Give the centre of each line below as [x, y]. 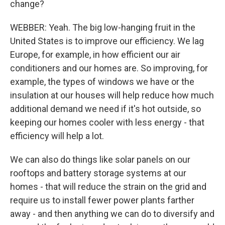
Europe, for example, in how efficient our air [95, 54]
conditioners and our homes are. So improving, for [109, 68]
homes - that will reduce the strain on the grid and [108, 187]
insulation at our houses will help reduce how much [112, 95]
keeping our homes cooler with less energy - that [107, 122]
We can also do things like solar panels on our [100, 159]
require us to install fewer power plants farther [102, 200]
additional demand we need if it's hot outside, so [105, 109]
